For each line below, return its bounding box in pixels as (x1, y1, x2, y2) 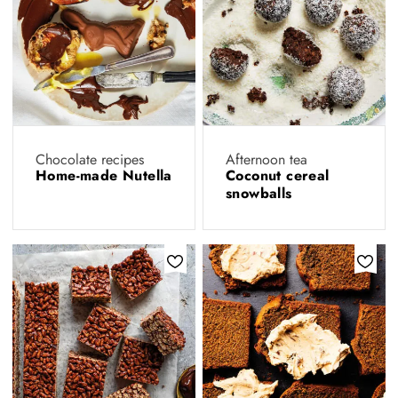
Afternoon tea (226, 149, 307, 170)
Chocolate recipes (36, 149, 144, 170)
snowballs (226, 183, 298, 203)
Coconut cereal (226, 165, 330, 186)
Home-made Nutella (36, 165, 172, 186)
